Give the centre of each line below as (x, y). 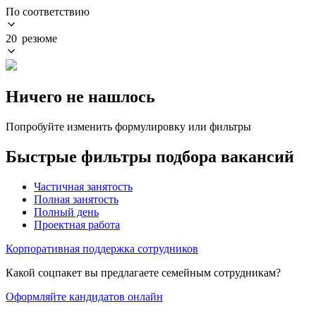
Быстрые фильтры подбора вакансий (150, 156)
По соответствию (48, 11)
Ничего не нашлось (80, 96)
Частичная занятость (83, 186)
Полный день (66, 212)
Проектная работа (77, 224)
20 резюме (31, 38)
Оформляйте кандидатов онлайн (84, 296)
